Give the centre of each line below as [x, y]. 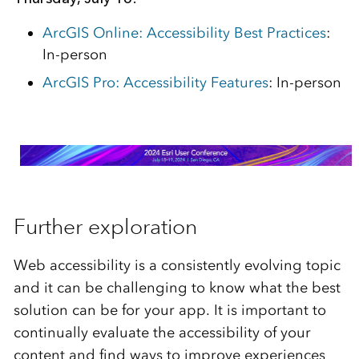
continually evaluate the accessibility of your [162, 333]
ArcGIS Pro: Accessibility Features [155, 83]
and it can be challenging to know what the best [177, 288]
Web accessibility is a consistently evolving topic [177, 266]
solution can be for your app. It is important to [169, 311]
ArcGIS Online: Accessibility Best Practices [184, 33]
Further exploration [105, 227]
